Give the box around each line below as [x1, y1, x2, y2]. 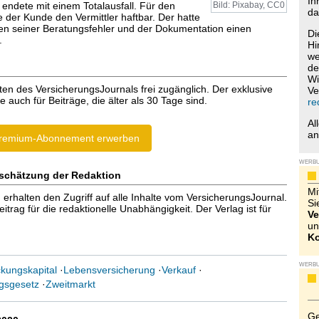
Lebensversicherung [63, 264, 155, 276]
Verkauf [161, 264, 196, 276]
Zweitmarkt [45, 278, 95, 290]
